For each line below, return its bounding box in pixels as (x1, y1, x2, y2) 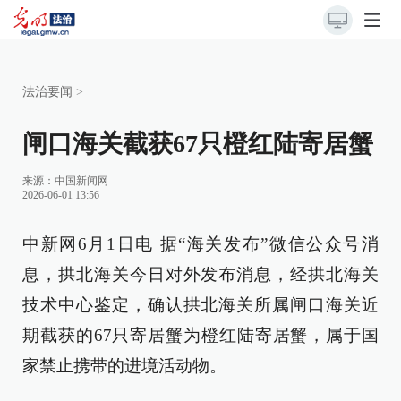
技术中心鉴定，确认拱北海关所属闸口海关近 (22, 295, 379, 314)
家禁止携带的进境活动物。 (22, 356, 226, 375)
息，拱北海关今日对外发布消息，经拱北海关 (22, 265, 379, 284)
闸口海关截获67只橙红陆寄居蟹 (22, 130, 373, 158)
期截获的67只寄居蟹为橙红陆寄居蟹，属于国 (22, 326, 379, 345)
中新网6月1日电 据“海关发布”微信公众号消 (22, 235, 379, 253)
